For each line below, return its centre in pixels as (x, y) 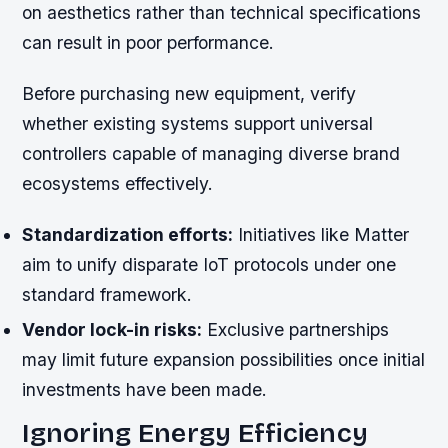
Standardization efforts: (128, 234)
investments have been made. (145, 390)
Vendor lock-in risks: (112, 330)
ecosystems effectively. (118, 183)
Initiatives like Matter (321, 234)
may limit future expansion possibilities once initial (224, 360)
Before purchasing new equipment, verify (189, 93)
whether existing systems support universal (198, 123)
